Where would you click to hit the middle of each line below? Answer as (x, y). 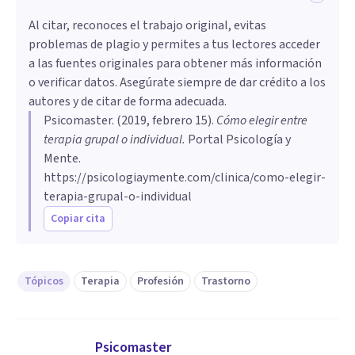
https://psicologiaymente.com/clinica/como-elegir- (185, 177)
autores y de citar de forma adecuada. (128, 101)
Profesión (160, 281)
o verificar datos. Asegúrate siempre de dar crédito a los (177, 82)
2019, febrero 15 (164, 120)
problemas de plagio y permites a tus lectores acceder (174, 44)
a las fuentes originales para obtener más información (175, 63)
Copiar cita (78, 218)
